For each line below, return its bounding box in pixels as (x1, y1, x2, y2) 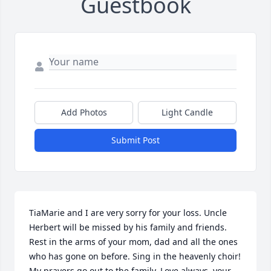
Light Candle (162, 106, 213, 119)
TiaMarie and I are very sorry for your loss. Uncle (29, 207, 227, 219)
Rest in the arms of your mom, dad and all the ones (29, 236, 238, 248)
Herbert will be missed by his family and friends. (29, 221, 227, 233)
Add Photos (60, 106, 107, 119)
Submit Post (111, 134, 160, 146)
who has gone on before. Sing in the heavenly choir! (29, 250, 241, 263)
